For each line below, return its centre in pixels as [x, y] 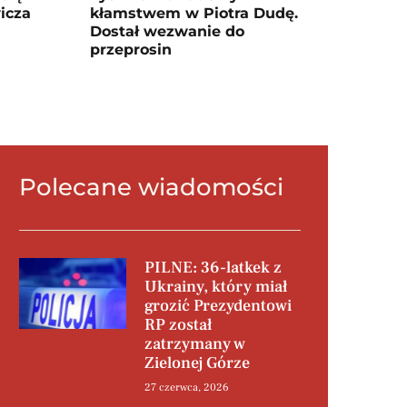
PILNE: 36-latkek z [213, 268]
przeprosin [130, 49]
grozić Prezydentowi [218, 306]
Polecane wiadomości [151, 187]
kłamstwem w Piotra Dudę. [194, 13]
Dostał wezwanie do [167, 31]
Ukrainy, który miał [215, 287]
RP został [178, 325]
